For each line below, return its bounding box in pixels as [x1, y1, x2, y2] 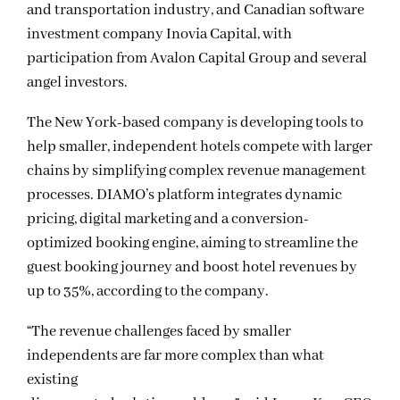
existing [27, 371, 78, 390]
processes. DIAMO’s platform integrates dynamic [27, 186, 342, 205]
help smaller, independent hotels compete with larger [27, 137, 372, 157]
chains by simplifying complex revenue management [27, 162, 366, 181]
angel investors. [27, 73, 128, 93]
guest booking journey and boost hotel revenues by [27, 258, 357, 278]
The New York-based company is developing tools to [27, 113, 363, 133]
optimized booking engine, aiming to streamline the [27, 234, 358, 254]
